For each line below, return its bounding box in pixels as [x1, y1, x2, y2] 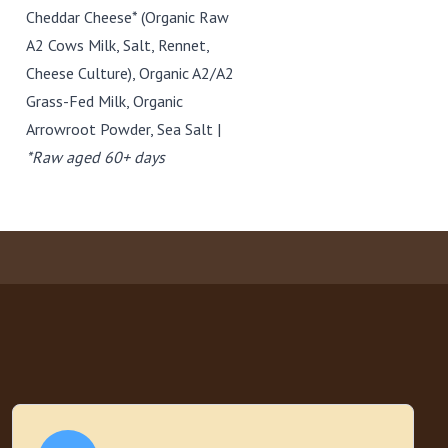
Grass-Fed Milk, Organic [26, 91, 183, 111]
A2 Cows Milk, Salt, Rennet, [26, 35, 209, 55]
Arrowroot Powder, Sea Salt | [26, 119, 221, 139]
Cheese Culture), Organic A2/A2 [26, 63, 234, 83]
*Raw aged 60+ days [26, 147, 165, 167]
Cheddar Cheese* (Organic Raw [26, 7, 229, 27]
